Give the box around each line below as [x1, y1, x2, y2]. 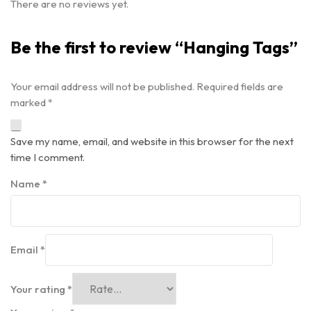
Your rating [10, 283, 67, 296]
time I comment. [10, 151, 85, 164]
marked [10, 96, 48, 109]
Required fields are [196, 80, 283, 93]
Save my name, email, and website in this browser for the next [10, 135, 294, 148]
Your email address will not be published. [10, 80, 194, 93]
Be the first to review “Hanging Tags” [10, 37, 298, 58]
